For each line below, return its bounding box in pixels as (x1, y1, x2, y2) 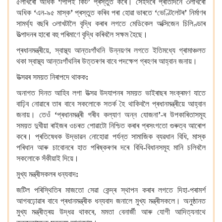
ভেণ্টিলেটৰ (157, 8, 185, 17)
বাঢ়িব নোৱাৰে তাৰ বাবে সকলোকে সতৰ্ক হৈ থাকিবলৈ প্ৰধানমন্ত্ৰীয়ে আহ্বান (16, 100, 206, 108)
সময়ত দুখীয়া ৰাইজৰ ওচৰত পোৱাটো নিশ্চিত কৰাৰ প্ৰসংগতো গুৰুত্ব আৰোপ (16, 121, 206, 130)
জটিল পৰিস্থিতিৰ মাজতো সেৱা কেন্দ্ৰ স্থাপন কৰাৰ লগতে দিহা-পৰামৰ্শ (16, 186, 206, 194)
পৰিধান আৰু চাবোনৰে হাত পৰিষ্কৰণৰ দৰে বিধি (16, 143, 143, 152)
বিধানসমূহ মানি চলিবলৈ (145, 143, 206, 152)
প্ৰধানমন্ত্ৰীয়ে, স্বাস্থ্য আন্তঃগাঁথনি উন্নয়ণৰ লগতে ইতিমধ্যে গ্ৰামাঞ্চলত (16, 46, 206, 55)
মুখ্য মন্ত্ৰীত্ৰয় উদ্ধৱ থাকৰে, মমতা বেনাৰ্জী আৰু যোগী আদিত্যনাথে (16, 208, 206, 216)
